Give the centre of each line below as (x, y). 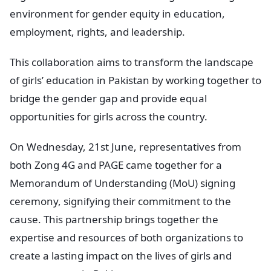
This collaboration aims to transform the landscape (132, 62)
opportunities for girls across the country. (109, 116)
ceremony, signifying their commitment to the (120, 201)
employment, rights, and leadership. (97, 31)
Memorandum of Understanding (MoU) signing (122, 183)
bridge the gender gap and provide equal (108, 98)
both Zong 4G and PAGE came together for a (116, 165)
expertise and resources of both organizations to (126, 237)
